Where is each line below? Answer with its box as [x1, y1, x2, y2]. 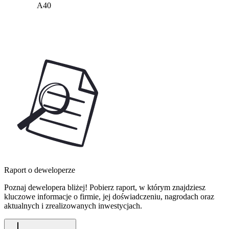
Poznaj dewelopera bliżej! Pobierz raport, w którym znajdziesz [4, 182, 205, 192]
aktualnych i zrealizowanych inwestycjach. [4, 201, 142, 210]
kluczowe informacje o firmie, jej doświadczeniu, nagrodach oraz [4, 192, 214, 201]
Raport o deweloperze [4, 165, 75, 174]
